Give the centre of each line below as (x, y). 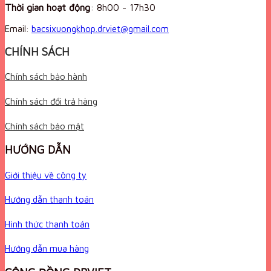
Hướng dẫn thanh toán (49, 200)
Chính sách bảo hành (46, 77)
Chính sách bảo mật (44, 126)
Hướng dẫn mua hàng (47, 249)
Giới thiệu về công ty (46, 175)
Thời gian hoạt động (47, 7)
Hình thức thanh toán (47, 224)
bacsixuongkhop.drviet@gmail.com (100, 29)
